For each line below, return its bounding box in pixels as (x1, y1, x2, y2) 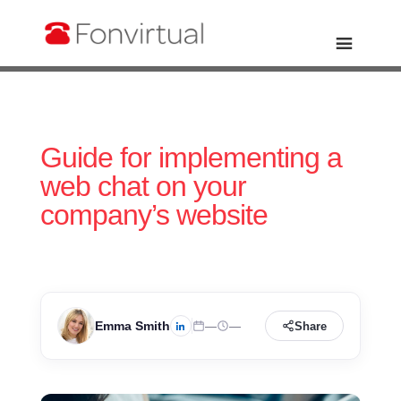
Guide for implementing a (39, 141, 342, 174)
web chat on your (39, 170, 246, 202)
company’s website (39, 199, 268, 231)
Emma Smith (94, 319, 170, 333)
